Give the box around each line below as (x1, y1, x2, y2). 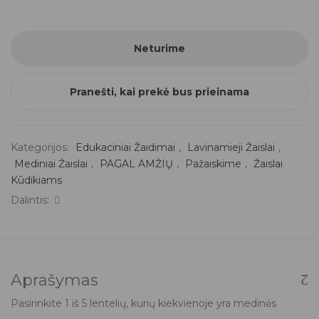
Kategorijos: (11, 141, 72, 154)
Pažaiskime (185, 157, 241, 170)
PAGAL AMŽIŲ (100, 157, 173, 170)
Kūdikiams (11, 174, 62, 187)
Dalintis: (11, 194, 49, 206)
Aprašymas (11, 271, 98, 290)
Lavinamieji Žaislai (187, 141, 275, 154)
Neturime (134, 42, 185, 55)
